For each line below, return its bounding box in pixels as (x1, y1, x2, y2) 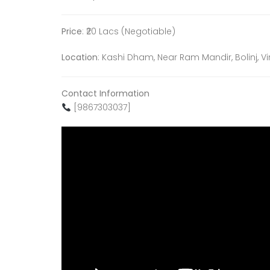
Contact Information (61, 87, 149, 100)
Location (61, 51, 98, 64)
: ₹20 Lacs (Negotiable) (82, 25, 175, 38)
